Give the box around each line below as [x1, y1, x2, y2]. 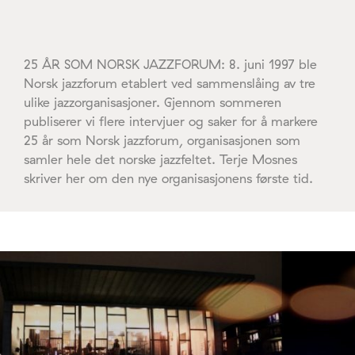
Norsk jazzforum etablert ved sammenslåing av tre [24, 74, 315, 91]
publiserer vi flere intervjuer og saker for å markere [24, 113, 318, 129]
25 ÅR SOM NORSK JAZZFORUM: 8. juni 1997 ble [24, 55, 317, 72]
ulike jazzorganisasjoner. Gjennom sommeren [24, 94, 281, 110]
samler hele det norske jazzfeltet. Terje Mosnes [24, 151, 297, 167]
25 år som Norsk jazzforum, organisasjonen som [24, 132, 300, 148]
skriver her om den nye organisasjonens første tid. [24, 170, 313, 186]
